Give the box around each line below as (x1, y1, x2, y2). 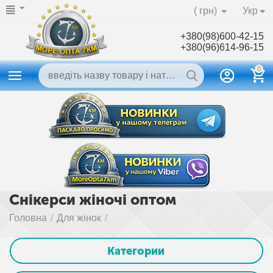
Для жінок (57, 213, 102, 224)
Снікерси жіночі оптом (9, 191, 176, 209)
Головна (9, 213, 48, 224)
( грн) (193, 5, 217, 16)
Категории (107, 244, 165, 258)
